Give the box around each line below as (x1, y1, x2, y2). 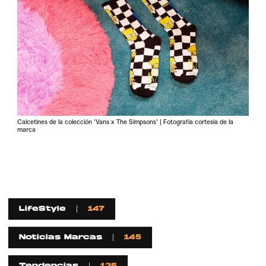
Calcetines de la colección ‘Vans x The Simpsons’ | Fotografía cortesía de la (17, 118, 234, 126)
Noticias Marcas (19, 234, 103, 242)
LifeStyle (19, 205, 66, 213)
